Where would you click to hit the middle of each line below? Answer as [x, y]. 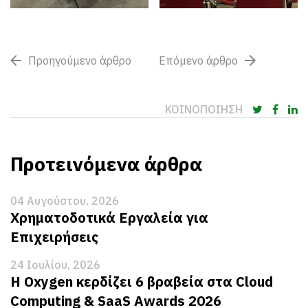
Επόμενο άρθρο [198, 61]
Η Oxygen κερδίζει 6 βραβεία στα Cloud [142, 282]
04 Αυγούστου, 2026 [65, 201]
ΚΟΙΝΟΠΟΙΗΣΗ [205, 110]
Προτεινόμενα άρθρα [106, 164]
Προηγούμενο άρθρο [80, 61]
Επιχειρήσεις [54, 237]
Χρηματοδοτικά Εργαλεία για [109, 218]
